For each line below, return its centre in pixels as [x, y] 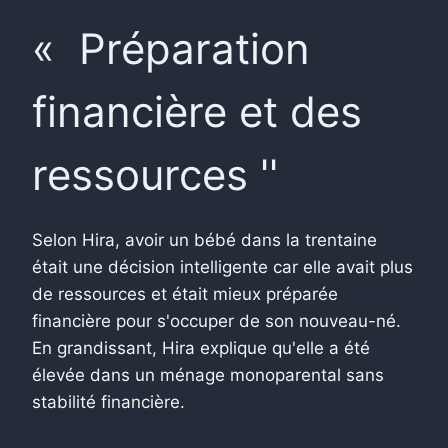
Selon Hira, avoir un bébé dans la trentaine [204, 239]
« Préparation [171, 48]
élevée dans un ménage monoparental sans [208, 374]
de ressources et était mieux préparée [185, 293]
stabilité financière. [108, 401]
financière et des [197, 111]
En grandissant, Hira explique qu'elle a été [201, 347]
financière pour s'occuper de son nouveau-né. [216, 320]
